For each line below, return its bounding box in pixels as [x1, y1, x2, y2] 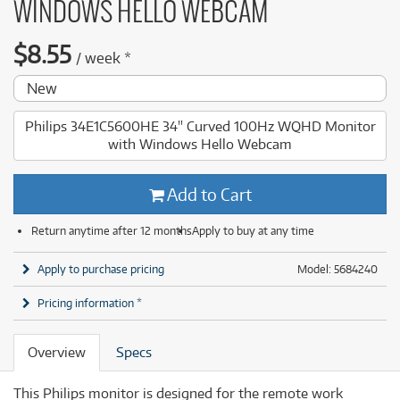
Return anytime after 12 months [31, 223, 192, 237]
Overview [28, 344, 86, 361]
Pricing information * [37, 296, 142, 310]
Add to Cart [163, 184, 252, 204]
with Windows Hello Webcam [108, 136, 292, 153]
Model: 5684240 [297, 262, 378, 276]
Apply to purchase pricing [37, 262, 164, 276]
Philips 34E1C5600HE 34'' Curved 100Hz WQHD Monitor [24, 118, 376, 135]
